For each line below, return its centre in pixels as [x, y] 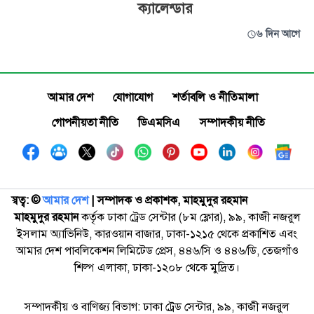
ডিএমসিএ [159, 123]
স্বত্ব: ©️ [26, 200]
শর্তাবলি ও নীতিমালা [215, 97]
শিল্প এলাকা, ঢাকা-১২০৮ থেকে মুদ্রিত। [157, 268]
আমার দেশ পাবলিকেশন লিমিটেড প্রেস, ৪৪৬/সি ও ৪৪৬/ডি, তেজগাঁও [157, 251]
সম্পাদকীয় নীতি [232, 123]
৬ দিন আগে [278, 34]
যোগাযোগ [133, 97]
